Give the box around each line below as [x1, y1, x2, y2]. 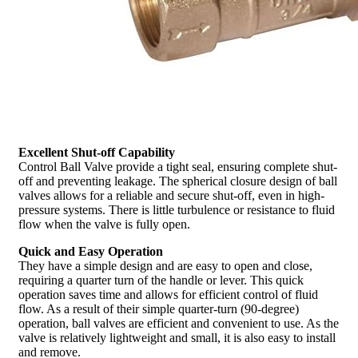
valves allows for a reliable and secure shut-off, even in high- [18, 188, 324, 202]
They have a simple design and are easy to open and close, [18, 258, 312, 272]
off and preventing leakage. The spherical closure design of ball [18, 173, 337, 188]
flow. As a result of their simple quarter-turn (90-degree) [18, 301, 299, 316]
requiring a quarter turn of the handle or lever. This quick [18, 272, 304, 287]
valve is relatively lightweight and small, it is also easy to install [18, 330, 336, 344]
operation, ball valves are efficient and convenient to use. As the [18, 316, 339, 330]
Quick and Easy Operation [18, 244, 163, 258]
